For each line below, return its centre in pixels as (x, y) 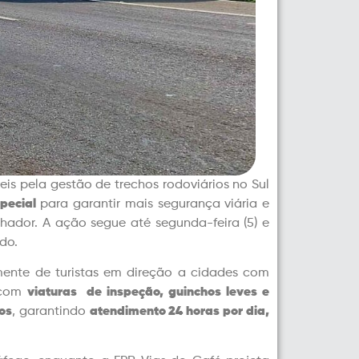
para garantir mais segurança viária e (153, 204)
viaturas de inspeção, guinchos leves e (148, 292)
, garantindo (50, 311)
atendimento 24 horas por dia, (179, 311)
